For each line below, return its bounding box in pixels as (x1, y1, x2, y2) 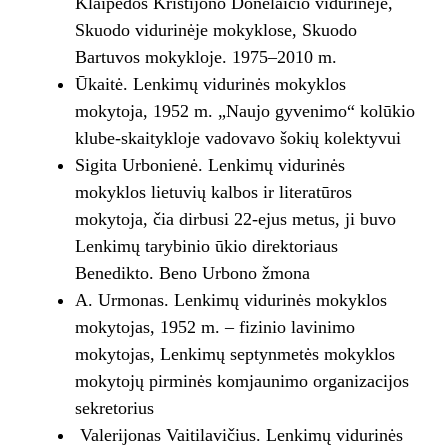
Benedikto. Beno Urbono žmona (74, 263, 310, 284)
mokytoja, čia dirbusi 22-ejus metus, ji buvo (74, 209, 396, 230)
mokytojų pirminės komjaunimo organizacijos (74, 371, 409, 392)
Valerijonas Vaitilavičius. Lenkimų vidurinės (74, 425, 403, 446)
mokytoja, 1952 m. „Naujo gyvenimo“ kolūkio (74, 101, 415, 122)
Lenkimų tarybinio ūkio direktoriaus (74, 236, 338, 257)
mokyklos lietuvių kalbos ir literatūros (74, 182, 352, 203)
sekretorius (74, 398, 154, 419)
